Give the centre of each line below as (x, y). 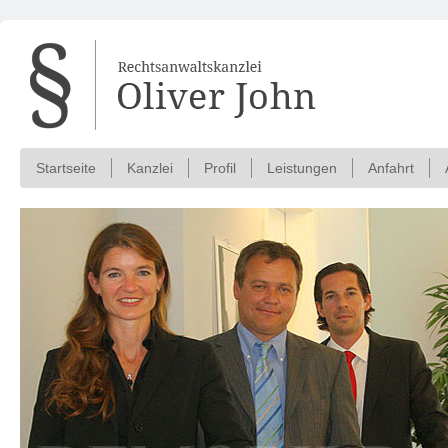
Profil (220, 168)
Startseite (66, 168)
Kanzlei (150, 168)
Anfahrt (391, 168)
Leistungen (302, 168)
